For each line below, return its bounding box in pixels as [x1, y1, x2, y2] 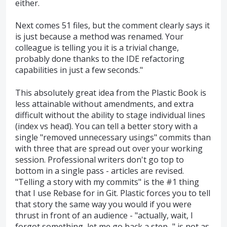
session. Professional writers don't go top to [15, 154, 184, 165]
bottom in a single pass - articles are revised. [15, 165, 184, 176]
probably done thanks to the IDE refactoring [15, 53, 184, 65]
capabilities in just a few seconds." [15, 64, 143, 76]
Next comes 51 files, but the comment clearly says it [15, 20, 210, 31]
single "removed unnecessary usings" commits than [15, 131, 211, 143]
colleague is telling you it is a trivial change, [15, 42, 179, 54]
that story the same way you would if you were [15, 198, 192, 210]
